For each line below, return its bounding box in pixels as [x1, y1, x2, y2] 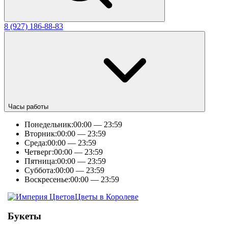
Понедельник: [24, 120, 73, 129]
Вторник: [24, 129, 57, 138]
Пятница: [24, 156, 57, 165]
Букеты [8, 211, 41, 222]
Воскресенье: [24, 175, 70, 184]
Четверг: [24, 147, 54, 156]
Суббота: [24, 165, 55, 175]
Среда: [24, 138, 47, 147]
